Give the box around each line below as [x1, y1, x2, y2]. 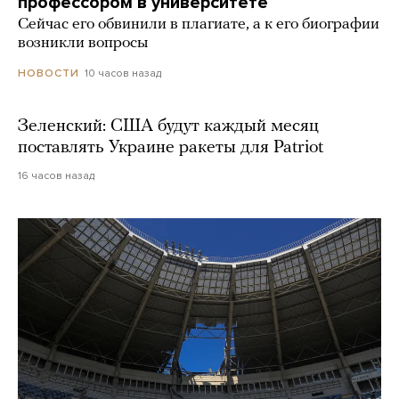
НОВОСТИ [18, 67, 79, 80]
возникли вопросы [18, 35, 148, 53]
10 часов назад [85, 67, 161, 80]
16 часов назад [18, 169, 94, 183]
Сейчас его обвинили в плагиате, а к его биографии [18, 16, 379, 34]
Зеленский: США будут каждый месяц [18, 118, 319, 136]
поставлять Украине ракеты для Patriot [18, 139, 323, 158]
